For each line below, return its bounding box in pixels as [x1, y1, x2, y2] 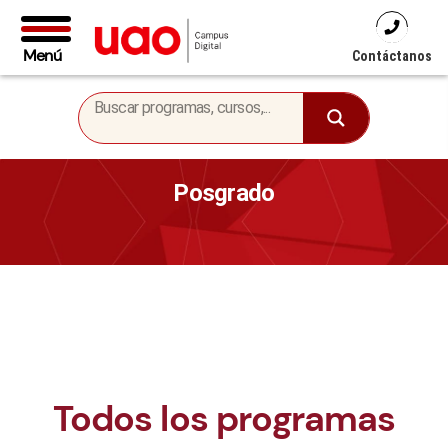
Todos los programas [52, 395, 396, 442]
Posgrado [173, 179, 275, 207]
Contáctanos [352, 48, 432, 64]
